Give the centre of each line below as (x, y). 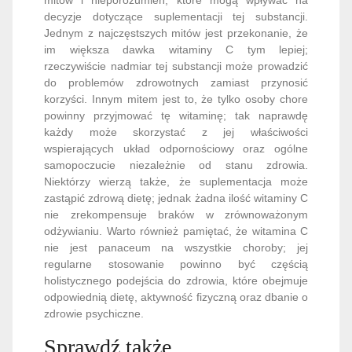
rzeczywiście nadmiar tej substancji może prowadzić (176, 66)
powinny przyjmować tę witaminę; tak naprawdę (176, 115)
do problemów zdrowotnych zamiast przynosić (176, 82)
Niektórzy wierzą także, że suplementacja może (176, 181)
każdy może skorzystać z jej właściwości (176, 132)
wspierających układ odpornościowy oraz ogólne (176, 148)
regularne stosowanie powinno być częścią (176, 264)
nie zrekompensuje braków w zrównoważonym (176, 214)
